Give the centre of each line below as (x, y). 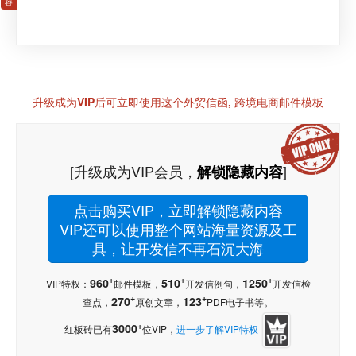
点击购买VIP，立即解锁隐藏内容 (178, 209)
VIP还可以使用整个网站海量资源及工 (178, 228)
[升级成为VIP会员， (133, 170)
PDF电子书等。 (240, 301)
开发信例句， (213, 283)
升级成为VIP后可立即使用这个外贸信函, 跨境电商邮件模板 (178, 101)
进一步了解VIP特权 (217, 328)
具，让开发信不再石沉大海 (178, 248)
